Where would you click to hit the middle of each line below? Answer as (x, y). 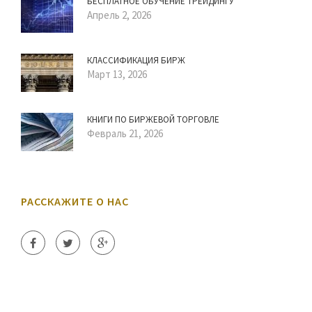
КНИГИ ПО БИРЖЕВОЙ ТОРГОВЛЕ (153, 120)
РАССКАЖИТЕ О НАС (75, 202)
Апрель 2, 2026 (119, 15)
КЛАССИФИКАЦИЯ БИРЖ (136, 61)
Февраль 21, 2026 (125, 134)
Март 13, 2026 (117, 75)
